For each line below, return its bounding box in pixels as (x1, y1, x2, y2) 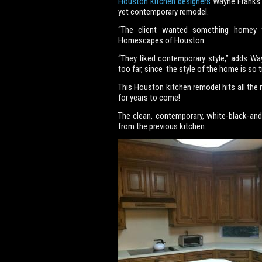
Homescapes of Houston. (118, 35, 206, 46)
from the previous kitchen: (118, 121, 206, 132)
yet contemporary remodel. (118, 6, 209, 17)
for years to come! (118, 92, 180, 103)
